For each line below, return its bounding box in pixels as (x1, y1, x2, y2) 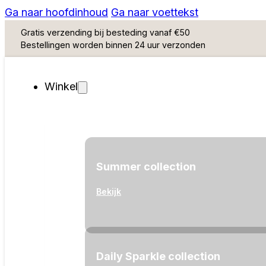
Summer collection (96, 160, 197, 173)
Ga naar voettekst (111, 6, 198, 18)
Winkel (45, 80, 78, 93)
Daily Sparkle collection (96, 250, 221, 263)
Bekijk (96, 186, 122, 197)
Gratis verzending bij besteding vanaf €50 (21, 27, 191, 37)
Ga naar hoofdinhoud (5, 6, 108, 18)
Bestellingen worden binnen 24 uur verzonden (21, 40, 206, 50)
